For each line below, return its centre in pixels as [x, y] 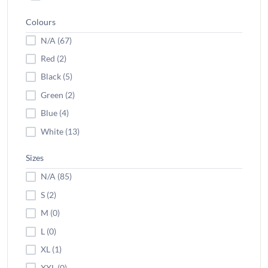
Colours [41, 22]
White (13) [60, 132]
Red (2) [54, 59]
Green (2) [58, 95]
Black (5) [57, 77]
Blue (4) [55, 113]
